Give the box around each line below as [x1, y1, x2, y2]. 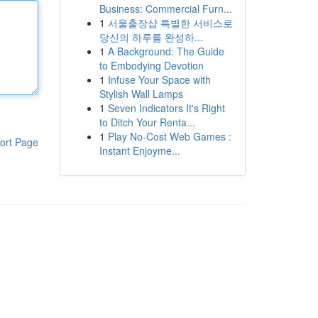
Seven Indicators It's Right [107, 101, 225, 115]
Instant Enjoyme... [99, 143, 180, 158]
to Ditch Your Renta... [99, 115, 195, 129]
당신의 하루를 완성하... [99, 30, 203, 44]
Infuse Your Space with [107, 72, 211, 87]
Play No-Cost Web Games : [107, 129, 231, 143]
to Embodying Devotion [99, 58, 204, 72]
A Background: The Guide [107, 44, 224, 58]
